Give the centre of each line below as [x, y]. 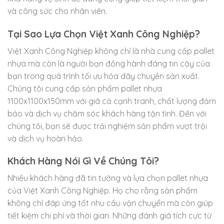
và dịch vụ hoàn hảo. [45, 138]
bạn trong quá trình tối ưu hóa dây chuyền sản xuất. [103, 76]
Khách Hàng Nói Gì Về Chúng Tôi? [83, 161]
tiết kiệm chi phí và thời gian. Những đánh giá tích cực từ [109, 215]
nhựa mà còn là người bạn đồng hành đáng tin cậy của [109, 63]
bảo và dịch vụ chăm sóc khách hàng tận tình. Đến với [107, 113]
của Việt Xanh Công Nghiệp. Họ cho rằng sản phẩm [102, 190]
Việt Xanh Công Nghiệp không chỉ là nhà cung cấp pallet [111, 51]
